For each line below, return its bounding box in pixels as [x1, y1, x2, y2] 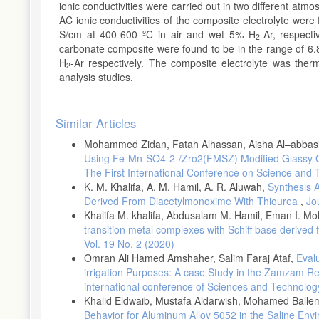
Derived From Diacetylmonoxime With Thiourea [84, 193, 300, 208]
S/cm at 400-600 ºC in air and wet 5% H [59, 26, 256, 41]
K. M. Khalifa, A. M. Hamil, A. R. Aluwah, [84, 179, 268, 194]
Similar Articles [56, 114, 136, 132]
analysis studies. [59, 69, 139, 84]
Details [55, 122, 103, 145]
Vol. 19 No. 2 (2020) [84, 236, 174, 251]
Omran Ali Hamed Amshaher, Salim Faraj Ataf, [84, 250, 296, 265]
